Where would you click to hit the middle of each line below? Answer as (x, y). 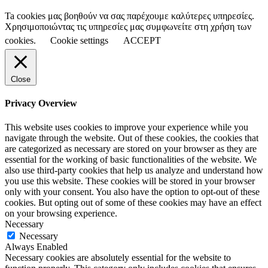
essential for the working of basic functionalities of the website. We (131, 159)
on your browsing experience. (61, 213)
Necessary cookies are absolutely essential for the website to (118, 257)
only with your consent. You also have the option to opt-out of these (132, 191)
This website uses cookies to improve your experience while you (127, 127)
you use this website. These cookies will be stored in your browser (130, 181)
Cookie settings (79, 41)
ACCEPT (142, 41)
